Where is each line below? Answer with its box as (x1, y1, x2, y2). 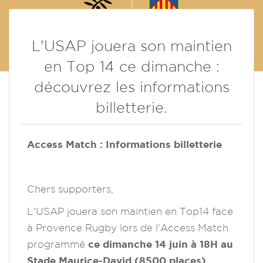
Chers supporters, (27, 183, 113, 195)
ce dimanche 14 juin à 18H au (88, 238, 233, 250)
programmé (27, 238, 88, 250)
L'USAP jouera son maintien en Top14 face (27, 205, 233, 217)
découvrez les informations (33, 79, 230, 96)
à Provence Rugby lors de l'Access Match (27, 222, 228, 234)
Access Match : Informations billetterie (27, 139, 222, 150)
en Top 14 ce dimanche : (43, 58, 220, 75)
